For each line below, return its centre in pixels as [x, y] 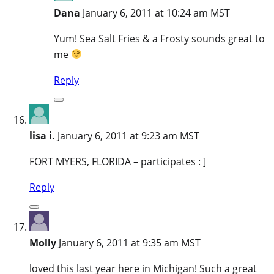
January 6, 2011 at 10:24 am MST [156, 13]
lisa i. [42, 135]
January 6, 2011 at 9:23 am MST [128, 135]
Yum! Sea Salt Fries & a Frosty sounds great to [159, 38]
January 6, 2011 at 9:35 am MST [130, 243]
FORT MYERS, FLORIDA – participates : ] [118, 161]
